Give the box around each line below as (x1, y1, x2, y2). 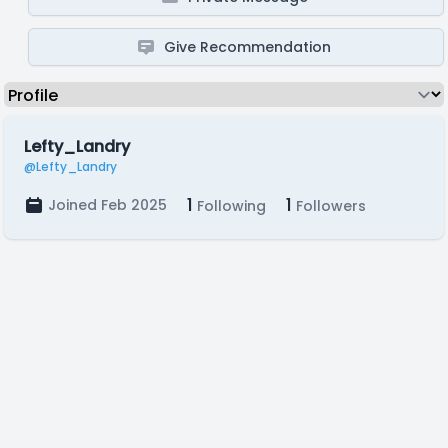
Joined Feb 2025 (48, 195, 167, 215)
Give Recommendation (164, 37, 332, 57)
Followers (292, 196, 366, 216)
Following (193, 196, 266, 216)
